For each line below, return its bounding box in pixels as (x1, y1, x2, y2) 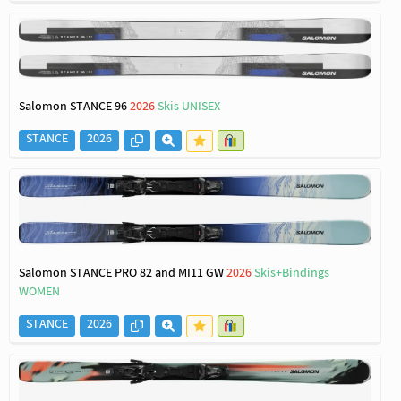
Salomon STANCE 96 (19, 98, 130, 117)
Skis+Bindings (254, 264, 329, 284)
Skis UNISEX (158, 98, 220, 117)
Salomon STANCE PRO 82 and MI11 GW (19, 264, 226, 284)
